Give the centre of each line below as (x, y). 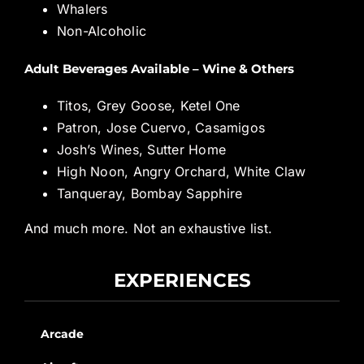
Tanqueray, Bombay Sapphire (149, 193)
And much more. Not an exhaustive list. (148, 228)
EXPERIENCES (182, 280)
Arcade (62, 334)
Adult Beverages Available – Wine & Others (159, 69)
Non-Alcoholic (102, 31)
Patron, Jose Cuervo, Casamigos (161, 127)
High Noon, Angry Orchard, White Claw (181, 171)
